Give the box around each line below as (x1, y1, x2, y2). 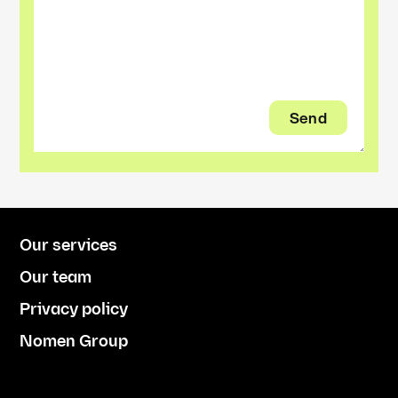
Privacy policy (20, 300, 129, 319)
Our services (20, 236, 118, 255)
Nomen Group (20, 332, 129, 351)
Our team (20, 268, 92, 287)
